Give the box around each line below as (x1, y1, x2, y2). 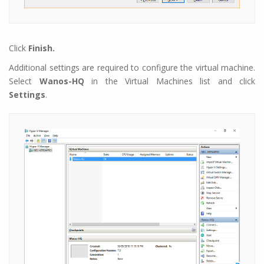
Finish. (28, 42, 55, 54)
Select (9, 75, 39, 87)
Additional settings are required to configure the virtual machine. (9, 61, 255, 73)
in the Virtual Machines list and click (84, 75, 255, 87)
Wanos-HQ (39, 75, 84, 87)
